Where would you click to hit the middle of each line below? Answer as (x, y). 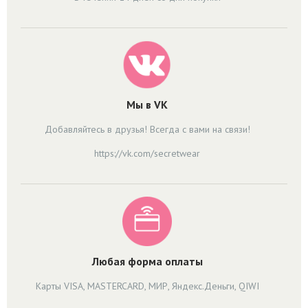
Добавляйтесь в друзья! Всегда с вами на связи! (147, 129)
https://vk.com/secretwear (147, 153)
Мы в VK (147, 104)
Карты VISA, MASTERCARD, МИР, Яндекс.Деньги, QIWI (147, 286)
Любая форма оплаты (147, 261)
